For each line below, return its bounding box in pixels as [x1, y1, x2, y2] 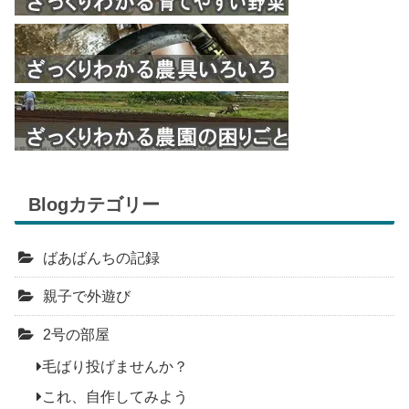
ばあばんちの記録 [43, 250, 160, 267]
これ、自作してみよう [42, 389, 188, 405]
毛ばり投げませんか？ [42, 359, 188, 375]
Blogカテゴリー [28, 194, 160, 215]
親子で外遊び [43, 288, 131, 305]
